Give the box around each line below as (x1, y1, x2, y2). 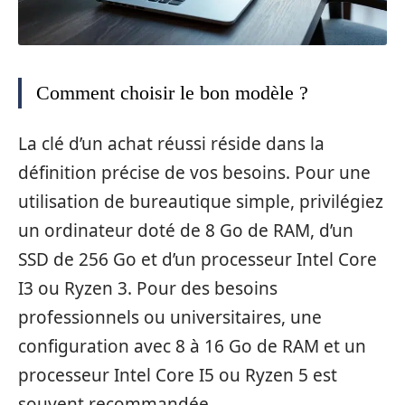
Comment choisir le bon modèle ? (36, 81, 308, 105)
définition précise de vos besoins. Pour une (18, 160, 371, 184)
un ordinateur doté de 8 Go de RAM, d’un (18, 218, 353, 242)
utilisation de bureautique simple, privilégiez (18, 189, 383, 213)
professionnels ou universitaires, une (18, 305, 322, 329)
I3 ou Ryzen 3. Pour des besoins (18, 276, 278, 300)
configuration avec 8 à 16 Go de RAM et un (18, 334, 366, 358)
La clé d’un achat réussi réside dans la (18, 131, 325, 155)
